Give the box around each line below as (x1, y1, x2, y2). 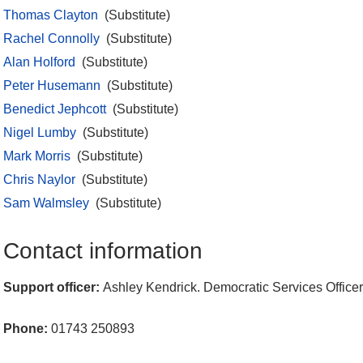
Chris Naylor (3, 173, 75, 187)
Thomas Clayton (3, 8, 98, 23)
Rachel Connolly (3, 32, 100, 46)
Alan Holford (3, 55, 75, 70)
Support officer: (3, 280, 103, 295)
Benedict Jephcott (3, 102, 106, 117)
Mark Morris (3, 149, 70, 164)
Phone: (3, 321, 51, 335)
